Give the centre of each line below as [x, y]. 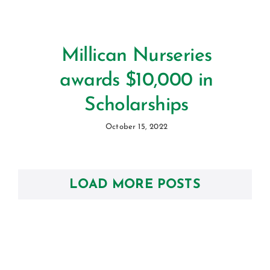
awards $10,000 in [137, 81]
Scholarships [137, 105]
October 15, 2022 [137, 127]
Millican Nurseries [137, 56]
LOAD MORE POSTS [135, 184]
